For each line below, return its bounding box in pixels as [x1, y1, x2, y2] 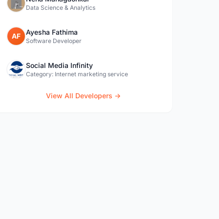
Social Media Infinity [26, 61, 93, 69]
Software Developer [26, 37, 82, 44]
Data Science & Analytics [26, 4, 96, 11]
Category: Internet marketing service [26, 70, 129, 78]
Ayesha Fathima [26, 28, 78, 36]
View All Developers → [46, 91, 121, 100]
